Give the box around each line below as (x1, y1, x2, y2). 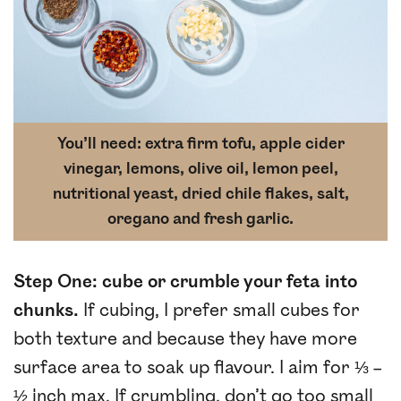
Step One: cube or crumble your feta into (13, 271, 357, 294)
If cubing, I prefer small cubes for (79, 300, 360, 322)
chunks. (13, 300, 79, 322)
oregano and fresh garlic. (107, 209, 294, 229)
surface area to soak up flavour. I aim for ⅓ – (13, 357, 382, 380)
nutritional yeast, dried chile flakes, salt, (52, 184, 349, 204)
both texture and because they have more (13, 328, 357, 351)
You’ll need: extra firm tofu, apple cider (56, 134, 345, 154)
